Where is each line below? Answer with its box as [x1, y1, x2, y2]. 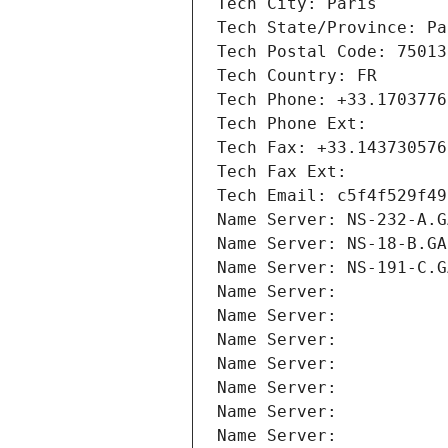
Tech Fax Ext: [217, 162, 347, 182]
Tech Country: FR [217, 66, 377, 86]
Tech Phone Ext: [217, 114, 367, 134]
